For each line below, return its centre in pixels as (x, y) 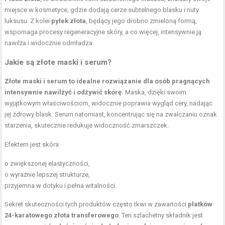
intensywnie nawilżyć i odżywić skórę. (64, 92)
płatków (200, 204)
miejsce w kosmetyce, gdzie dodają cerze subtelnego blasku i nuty (102, 10)
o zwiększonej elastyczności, (47, 163)
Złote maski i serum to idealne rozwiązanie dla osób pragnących (107, 81)
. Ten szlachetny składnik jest (161, 215)
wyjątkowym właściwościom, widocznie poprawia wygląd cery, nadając (109, 103)
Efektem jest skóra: (33, 144)
